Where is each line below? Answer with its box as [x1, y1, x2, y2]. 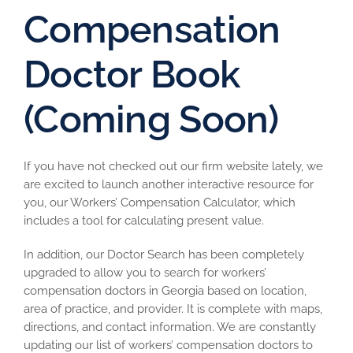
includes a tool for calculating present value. [24, 213, 264, 228]
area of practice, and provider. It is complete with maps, [24, 301, 322, 316]
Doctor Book [24, 51, 240, 96]
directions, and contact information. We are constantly [24, 319, 316, 334]
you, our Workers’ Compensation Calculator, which [24, 195, 295, 210]
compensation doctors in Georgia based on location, [24, 283, 307, 298]
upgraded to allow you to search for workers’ [24, 265, 266, 280]
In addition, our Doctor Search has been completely [24, 247, 304, 262]
